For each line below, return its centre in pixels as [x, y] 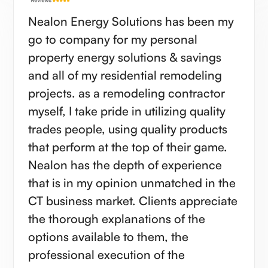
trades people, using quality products [128, 129]
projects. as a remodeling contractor [127, 93]
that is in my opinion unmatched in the [132, 182]
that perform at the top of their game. [128, 147]
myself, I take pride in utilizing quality [127, 111]
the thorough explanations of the [117, 218]
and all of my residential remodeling [125, 75]
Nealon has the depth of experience [125, 165]
